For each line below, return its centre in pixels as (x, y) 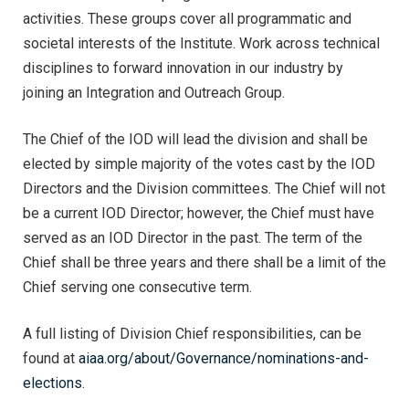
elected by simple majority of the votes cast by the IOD (199, 164)
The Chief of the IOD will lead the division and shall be (195, 140)
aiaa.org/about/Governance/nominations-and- (224, 359)
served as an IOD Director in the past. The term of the (193, 238)
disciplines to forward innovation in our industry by (183, 68)
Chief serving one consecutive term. (137, 288)
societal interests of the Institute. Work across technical (201, 44)
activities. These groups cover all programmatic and (187, 19)
